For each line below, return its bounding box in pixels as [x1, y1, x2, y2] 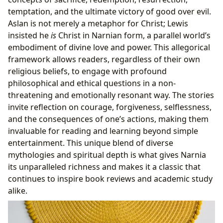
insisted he [8, 30, 51, 41]
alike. [8, 185, 27, 197]
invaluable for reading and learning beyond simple [8, 125, 198, 137]
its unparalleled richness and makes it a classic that [8, 161, 201, 173]
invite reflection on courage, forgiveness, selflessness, [8, 102, 212, 113]
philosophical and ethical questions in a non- [8, 78, 176, 89]
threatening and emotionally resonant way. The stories [8, 90, 214, 101]
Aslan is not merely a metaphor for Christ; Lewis [8, 18, 188, 29]
